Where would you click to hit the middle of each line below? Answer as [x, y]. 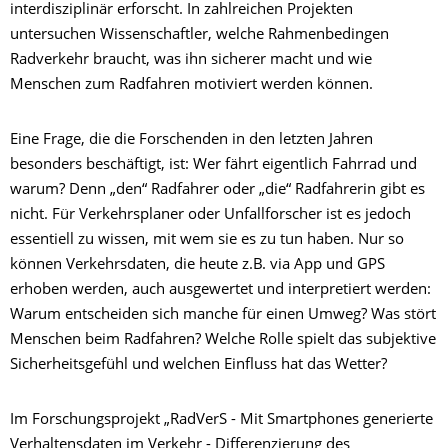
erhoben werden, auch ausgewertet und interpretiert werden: [220, 291]
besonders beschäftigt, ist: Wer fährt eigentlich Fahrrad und [213, 166]
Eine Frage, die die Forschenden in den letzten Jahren [191, 141]
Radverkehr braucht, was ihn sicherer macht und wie [191, 61]
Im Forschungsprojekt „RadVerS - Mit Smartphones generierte [221, 421]
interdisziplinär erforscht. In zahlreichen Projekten [181, 11]
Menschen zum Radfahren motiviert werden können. [191, 86]
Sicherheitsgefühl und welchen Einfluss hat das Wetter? [198, 366]
